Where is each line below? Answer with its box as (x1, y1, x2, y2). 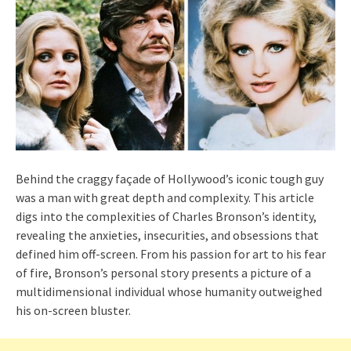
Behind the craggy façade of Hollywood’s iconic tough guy (16, 171, 324, 187)
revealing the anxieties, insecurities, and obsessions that (16, 227, 319, 244)
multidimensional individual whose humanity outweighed (16, 284, 322, 300)
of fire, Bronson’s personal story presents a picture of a (16, 265, 311, 281)
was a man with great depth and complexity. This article (16, 190, 314, 206)
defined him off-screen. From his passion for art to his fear (16, 246, 326, 262)
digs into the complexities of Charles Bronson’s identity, (16, 208, 317, 225)
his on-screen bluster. (16, 302, 131, 319)
